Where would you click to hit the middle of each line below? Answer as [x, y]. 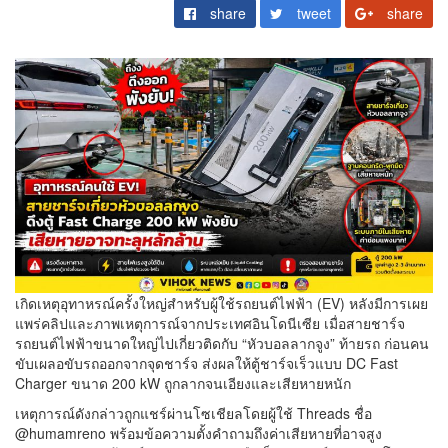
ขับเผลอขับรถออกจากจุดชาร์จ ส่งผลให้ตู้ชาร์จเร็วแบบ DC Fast [206, 363]
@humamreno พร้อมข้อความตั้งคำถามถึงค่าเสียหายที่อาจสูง [198, 433]
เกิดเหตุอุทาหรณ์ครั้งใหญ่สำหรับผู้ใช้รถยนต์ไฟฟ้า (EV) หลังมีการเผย [221, 303]
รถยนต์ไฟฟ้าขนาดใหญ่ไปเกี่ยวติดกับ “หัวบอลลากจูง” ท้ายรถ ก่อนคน [222, 343]
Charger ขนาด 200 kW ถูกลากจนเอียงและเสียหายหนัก [183, 383]
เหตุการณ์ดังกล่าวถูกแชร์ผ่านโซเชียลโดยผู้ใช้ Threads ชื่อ [193, 413]
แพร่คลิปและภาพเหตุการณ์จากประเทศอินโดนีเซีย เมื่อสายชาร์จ [210, 323]
